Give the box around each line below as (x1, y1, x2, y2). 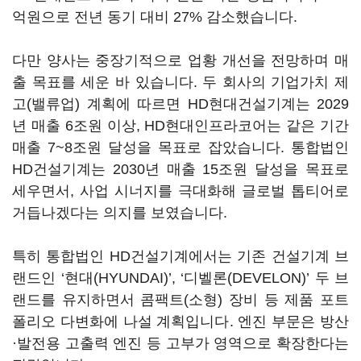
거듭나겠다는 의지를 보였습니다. (12, 205, 227, 221)
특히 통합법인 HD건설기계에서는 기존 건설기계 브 (12, 248, 349, 264)
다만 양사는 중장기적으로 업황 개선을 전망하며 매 (12, 52, 349, 68)
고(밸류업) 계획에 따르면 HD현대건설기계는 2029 (12, 96, 349, 112)
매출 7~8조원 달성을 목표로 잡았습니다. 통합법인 (12, 139, 349, 156)
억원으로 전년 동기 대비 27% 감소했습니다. (12, 9, 297, 25)
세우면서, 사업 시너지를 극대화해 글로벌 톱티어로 (12, 183, 349, 199)
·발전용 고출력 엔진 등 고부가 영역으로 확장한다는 (12, 335, 349, 351)
